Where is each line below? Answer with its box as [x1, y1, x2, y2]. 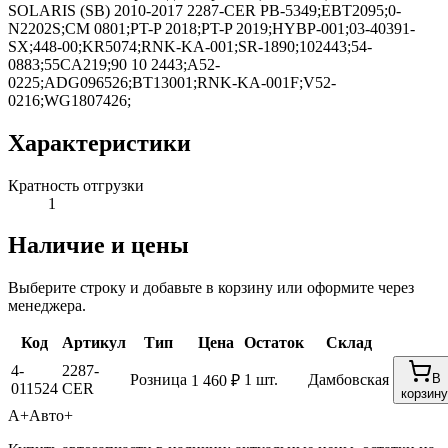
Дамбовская [308, 371, 389, 389]
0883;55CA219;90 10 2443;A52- [8, 55, 220, 73]
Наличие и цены [8, 232, 189, 259]
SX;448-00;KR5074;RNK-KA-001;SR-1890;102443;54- [8, 37, 372, 55]
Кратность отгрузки [8, 176, 144, 194]
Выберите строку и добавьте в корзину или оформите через [8, 279, 414, 297]
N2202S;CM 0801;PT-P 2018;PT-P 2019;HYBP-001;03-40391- [8, 19, 415, 37]
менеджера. [8, 297, 86, 315]
